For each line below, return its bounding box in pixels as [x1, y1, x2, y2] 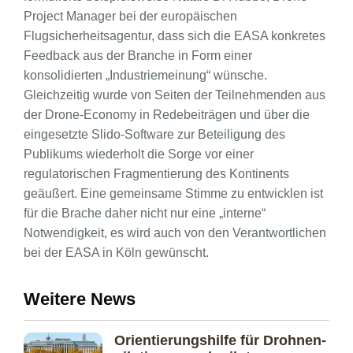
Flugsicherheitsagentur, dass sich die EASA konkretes [24, 28, 325, 43]
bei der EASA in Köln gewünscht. [24, 245, 209, 259]
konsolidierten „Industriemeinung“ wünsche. [24, 68, 267, 82]
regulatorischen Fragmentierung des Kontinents [24, 166, 289, 180]
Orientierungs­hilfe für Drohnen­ [114, 332, 326, 348]
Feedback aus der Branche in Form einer [24, 48, 252, 62]
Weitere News [24, 288, 136, 309]
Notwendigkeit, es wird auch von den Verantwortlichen [24, 225, 326, 240]
